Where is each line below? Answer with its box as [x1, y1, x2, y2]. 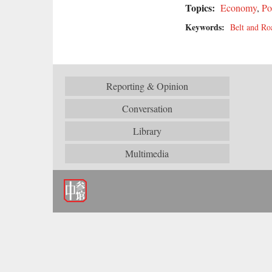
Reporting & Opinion [106, 80, 188, 92]
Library [132, 124, 161, 137]
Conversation [121, 102, 172, 115]
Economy [220, 1, 257, 14]
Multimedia [125, 147, 169, 160]
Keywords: [185, 21, 228, 33]
